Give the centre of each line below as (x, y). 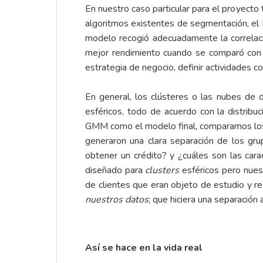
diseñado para (115, 171)
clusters (164, 171)
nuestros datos (117, 200)
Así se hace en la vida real (144, 248)
